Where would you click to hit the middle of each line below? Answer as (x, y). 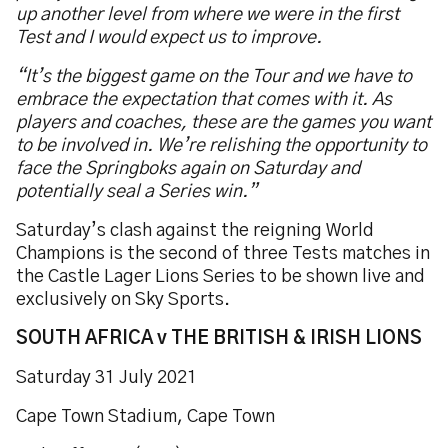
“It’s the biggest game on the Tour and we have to (214, 77)
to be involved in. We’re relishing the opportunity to (221, 146)
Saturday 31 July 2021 (106, 378)
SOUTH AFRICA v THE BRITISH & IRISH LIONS (219, 339)
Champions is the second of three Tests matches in (223, 254)
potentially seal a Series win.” (136, 192)
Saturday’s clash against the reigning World (195, 231)
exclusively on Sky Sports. (123, 300)
